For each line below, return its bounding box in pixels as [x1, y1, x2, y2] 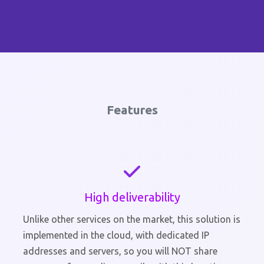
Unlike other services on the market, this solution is [23, 214, 240, 225]
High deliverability [84, 190, 180, 204]
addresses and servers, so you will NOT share [23, 246, 217, 257]
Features [106, 103, 158, 117]
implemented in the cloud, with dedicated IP [23, 230, 209, 241]
